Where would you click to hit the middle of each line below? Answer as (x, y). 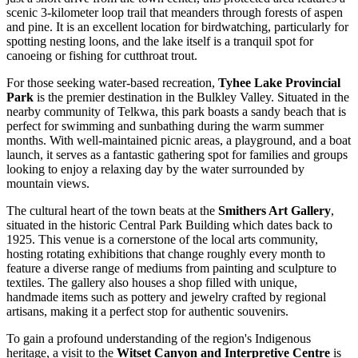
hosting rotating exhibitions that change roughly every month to (166, 253)
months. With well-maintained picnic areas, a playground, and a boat (179, 140)
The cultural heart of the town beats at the (112, 210)
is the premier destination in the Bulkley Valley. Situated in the (191, 97)
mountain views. (48, 183)
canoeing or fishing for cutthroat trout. (102, 55)
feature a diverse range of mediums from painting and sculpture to (171, 268)
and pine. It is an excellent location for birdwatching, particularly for (177, 26)
